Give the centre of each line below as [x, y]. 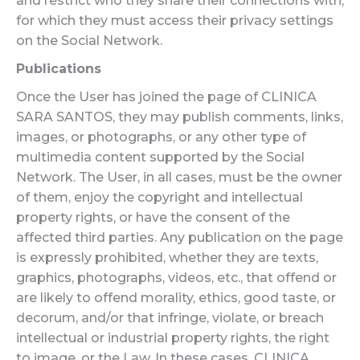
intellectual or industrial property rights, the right [173, 338]
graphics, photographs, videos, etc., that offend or [176, 278]
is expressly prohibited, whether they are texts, [167, 258]
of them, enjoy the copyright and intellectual [160, 197]
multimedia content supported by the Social [160, 157]
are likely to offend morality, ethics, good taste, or [176, 298]
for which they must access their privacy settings [175, 20]
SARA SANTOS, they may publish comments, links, [180, 117]
